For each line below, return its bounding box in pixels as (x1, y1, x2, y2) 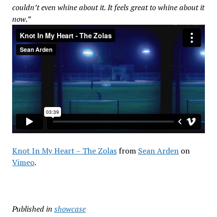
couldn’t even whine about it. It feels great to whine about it (12, 2, 204, 13)
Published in (12, 203, 52, 214)
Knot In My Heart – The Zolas (12, 145, 117, 156)
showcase (54, 203, 86, 214)
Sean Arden (138, 145, 179, 156)
